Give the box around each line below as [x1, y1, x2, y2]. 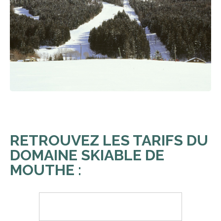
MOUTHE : [10, 161, 85, 179]
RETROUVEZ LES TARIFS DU [10, 132, 208, 149]
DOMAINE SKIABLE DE [10, 147, 164, 164]
